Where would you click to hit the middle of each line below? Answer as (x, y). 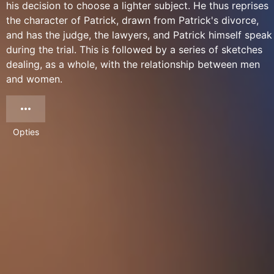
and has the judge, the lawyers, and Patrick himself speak (139, 35)
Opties (26, 132)
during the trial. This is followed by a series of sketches (134, 50)
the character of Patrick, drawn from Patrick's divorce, (132, 20)
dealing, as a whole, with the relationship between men (133, 64)
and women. (34, 79)
